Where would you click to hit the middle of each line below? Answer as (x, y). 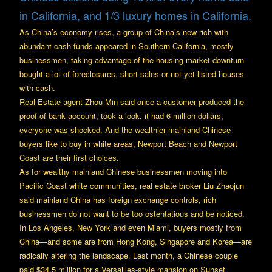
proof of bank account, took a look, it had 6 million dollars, (121, 116)
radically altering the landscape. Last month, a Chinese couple (129, 255)
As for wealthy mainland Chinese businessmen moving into (123, 172)
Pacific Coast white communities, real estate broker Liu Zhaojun (132, 185)
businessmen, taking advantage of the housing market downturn (132, 60)
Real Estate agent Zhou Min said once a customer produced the (132, 102)
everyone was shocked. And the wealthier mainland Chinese (125, 130)
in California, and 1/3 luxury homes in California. (135, 15)
